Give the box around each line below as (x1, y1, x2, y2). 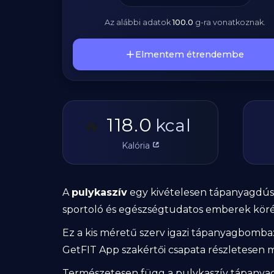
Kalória (122, 139, 150, 151)
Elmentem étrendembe (135, 49, 244, 60)
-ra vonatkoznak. (200, 18, 265, 27)
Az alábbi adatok (104, 18, 172, 27)
